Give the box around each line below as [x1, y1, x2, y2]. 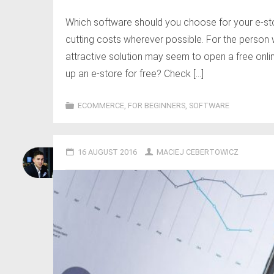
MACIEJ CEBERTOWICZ [157, 147, 239, 157]
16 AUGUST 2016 [77, 147, 137, 157]
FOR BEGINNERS [127, 101, 185, 111]
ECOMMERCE [77, 101, 124, 111]
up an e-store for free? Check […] [65, 68, 204, 80]
